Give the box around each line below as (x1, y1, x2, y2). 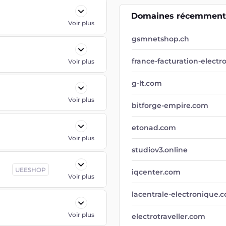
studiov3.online (132, 145, 188, 154)
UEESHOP (15, 166, 46, 174)
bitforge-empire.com (132, 101, 208, 110)
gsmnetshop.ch (132, 34, 189, 43)
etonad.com (132, 123, 176, 132)
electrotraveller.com (132, 212, 205, 221)
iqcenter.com (132, 167, 181, 177)
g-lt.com (132, 79, 162, 88)
